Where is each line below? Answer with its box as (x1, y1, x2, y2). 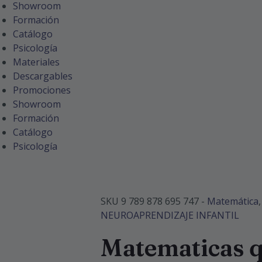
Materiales (12, 56, 60, 68)
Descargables (12, 70, 73, 82)
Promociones (12, 84, 71, 96)
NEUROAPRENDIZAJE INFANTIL (101, 209, 239, 222)
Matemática (207, 195, 258, 208)
